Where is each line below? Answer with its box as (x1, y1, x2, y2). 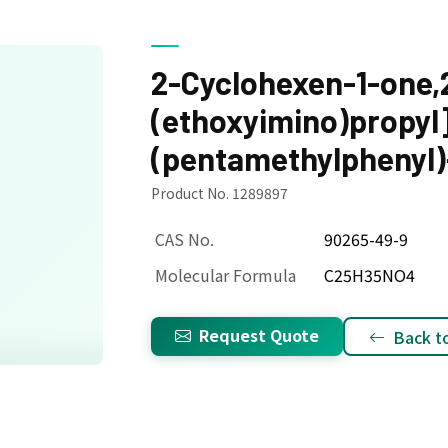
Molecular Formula (155, 263, 296, 287)
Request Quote (199, 323, 319, 347)
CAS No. (155, 227, 214, 251)
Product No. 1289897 (151, 183, 288, 203)
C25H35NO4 (324, 263, 415, 287)
